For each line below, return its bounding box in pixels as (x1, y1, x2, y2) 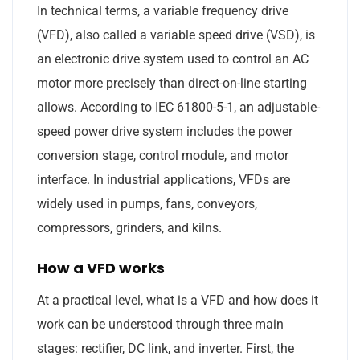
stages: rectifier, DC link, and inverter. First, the (37, 340, 294, 356)
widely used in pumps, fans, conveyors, (37, 195, 257, 211)
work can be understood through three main (37, 316, 284, 332)
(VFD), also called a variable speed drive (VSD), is (37, 27, 315, 43)
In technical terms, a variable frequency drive (37, 2, 288, 18)
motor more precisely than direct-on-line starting (37, 75, 307, 91)
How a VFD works (37, 257, 165, 278)
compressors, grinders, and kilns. (37, 219, 222, 235)
